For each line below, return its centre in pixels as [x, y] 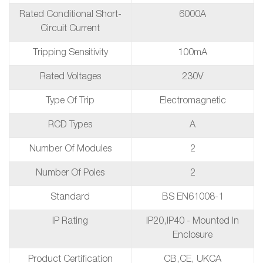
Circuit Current [70, 29]
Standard [70, 198]
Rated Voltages [70, 77]
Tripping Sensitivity [70, 53]
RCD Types [70, 126]
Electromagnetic [193, 102]
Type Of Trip [70, 102]
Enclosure [193, 236]
